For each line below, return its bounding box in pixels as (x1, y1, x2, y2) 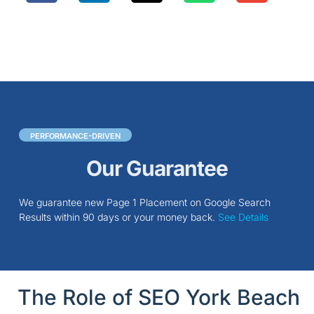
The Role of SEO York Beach (18, 284, 300, 310)
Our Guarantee (86, 156, 228, 182)
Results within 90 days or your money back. (18, 211, 218, 224)
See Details (217, 211, 268, 224)
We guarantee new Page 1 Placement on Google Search (18, 196, 271, 209)
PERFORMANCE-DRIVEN (29, 131, 121, 142)
